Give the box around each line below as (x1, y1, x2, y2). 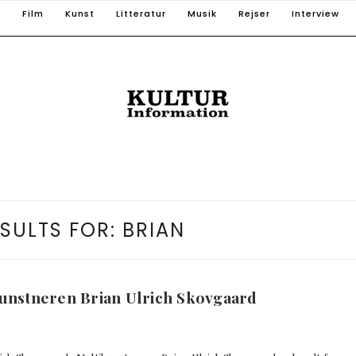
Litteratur (116, 7, 166, 20)
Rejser (238, 7, 270, 20)
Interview (292, 7, 339, 20)
